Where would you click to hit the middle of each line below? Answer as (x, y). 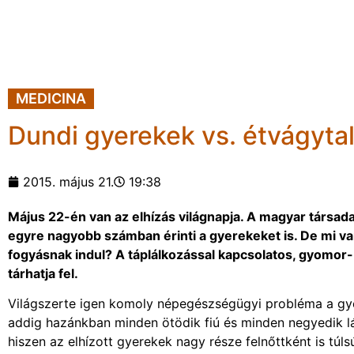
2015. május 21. (68, 182)
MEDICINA (51, 98)
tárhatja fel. (43, 273)
